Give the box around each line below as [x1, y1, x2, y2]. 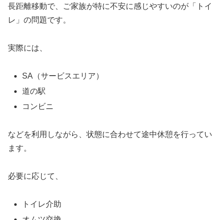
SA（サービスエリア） [22, 71, 104, 80]
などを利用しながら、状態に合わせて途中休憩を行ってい [8, 130, 212, 139]
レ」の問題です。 [8, 16, 71, 25]
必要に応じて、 [8, 171, 63, 180]
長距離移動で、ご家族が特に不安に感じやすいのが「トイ [8, 2, 212, 11]
